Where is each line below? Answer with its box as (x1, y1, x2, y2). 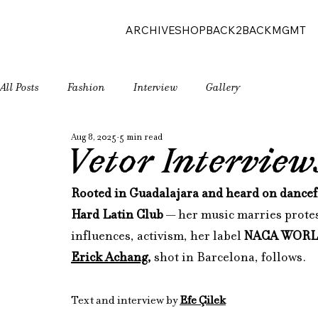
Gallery (206, 82, 241, 94)
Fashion (67, 82, 105, 94)
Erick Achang (71, 252, 148, 265)
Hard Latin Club (71, 209, 163, 223)
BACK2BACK (205, 23, 272, 37)
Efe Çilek (180, 295, 226, 308)
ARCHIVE (125, 23, 175, 37)
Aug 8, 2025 (71, 133, 116, 143)
